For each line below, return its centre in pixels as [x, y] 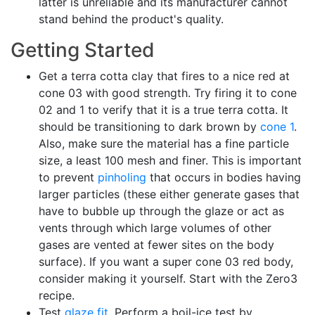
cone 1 [277, 127]
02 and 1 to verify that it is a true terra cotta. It [163, 110]
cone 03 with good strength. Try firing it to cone [168, 93]
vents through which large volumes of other [155, 228]
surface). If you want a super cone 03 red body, [166, 262]
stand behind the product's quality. [131, 19]
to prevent [68, 177]
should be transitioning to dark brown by [149, 127]
